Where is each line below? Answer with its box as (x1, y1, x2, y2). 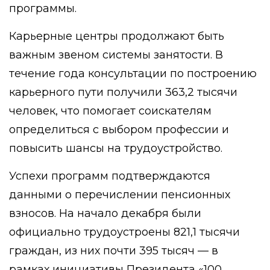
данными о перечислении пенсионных (9, 188, 230, 201)
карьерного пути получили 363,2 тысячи (9, 86, 237, 99)
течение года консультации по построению (9, 67, 257, 80)
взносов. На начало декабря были (9, 207, 201, 220)
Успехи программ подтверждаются (9, 169, 210, 183)
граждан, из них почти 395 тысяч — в (9, 244, 218, 257)
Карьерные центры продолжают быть (9, 30, 224, 43)
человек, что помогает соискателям (9, 104, 212, 118)
